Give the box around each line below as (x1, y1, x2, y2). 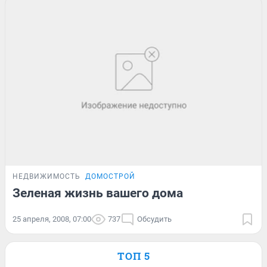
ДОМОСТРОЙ (85, 172, 135, 181)
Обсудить (137, 215, 172, 224)
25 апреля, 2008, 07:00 (13, 215, 91, 224)
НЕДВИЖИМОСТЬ (13, 172, 80, 181)
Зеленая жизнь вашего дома (13, 186, 183, 201)
